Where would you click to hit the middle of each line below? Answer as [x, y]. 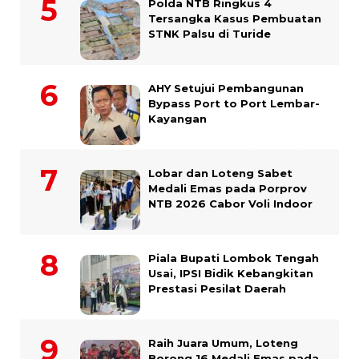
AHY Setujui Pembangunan [226, 89]
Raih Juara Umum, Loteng [223, 343]
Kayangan [177, 119]
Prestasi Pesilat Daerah [217, 289]
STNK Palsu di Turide [210, 34]
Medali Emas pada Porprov [228, 189]
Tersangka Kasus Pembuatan [235, 19]
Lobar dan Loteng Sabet [220, 173]
